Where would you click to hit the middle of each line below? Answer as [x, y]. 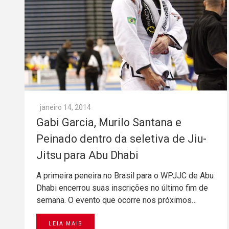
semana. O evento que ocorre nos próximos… [117, 200]
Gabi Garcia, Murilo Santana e [109, 123]
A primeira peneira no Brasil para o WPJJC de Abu [125, 176]
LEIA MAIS [65, 224]
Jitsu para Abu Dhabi [87, 155]
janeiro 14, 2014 [65, 108]
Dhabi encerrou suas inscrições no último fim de [122, 188]
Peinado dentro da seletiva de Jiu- [121, 139]
